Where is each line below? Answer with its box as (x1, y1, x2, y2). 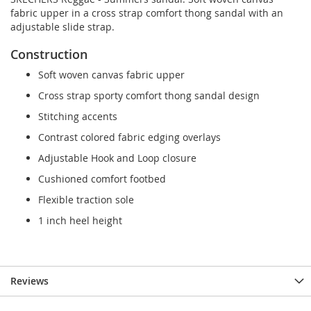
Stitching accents (38, 110, 117, 124)
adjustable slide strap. (10, 20, 115, 34)
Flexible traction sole (38, 193, 134, 207)
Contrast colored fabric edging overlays (38, 131, 221, 144)
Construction (10, 46, 87, 63)
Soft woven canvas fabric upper (38, 68, 185, 82)
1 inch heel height (38, 214, 122, 228)
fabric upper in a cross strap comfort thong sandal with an (10, 6, 283, 20)
